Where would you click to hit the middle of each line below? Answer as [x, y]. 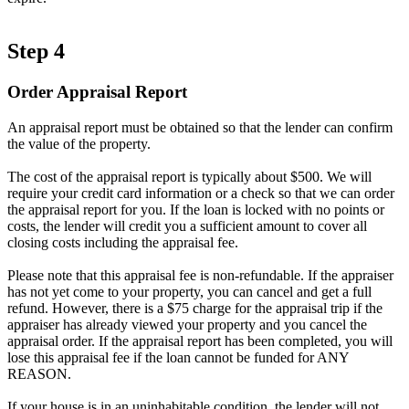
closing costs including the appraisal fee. [123, 242]
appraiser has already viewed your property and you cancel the [187, 324]
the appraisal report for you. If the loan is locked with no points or [196, 209]
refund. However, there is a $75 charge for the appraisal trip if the [195, 308]
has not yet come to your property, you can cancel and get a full [189, 291]
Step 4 [36, 52]
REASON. [39, 373]
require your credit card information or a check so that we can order [201, 193]
